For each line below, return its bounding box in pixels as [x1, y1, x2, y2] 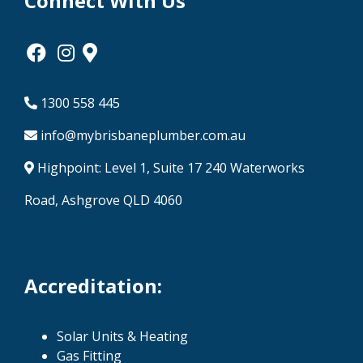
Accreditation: [24, 272, 162, 300]
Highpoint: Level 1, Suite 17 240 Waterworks [34, 159, 305, 177]
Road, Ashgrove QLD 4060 [24, 191, 182, 210]
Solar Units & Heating [57, 327, 188, 345]
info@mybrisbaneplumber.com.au [37, 126, 246, 145]
